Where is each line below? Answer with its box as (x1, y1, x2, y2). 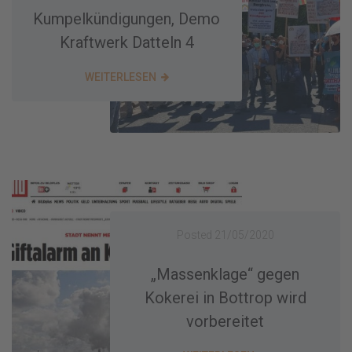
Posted (176, 229, 214, 242)
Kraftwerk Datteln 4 (59, 32, 194, 52)
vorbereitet (186, 312, 265, 332)
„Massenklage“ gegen (151, 265, 300, 284)
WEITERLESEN (84, 70, 156, 83)
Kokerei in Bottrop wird (144, 288, 306, 308)
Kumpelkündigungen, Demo (33, 9, 221, 28)
